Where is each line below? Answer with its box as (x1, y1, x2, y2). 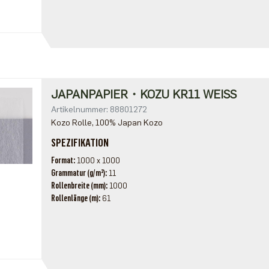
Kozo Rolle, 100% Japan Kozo (50, 118, 163, 128)
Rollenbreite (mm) (50, 181, 106, 191)
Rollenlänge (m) (50, 193, 98, 204)
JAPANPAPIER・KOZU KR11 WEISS (50, 87, 237, 101)
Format (50, 156, 73, 166)
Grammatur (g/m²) (50, 168, 105, 178)
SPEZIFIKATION (50, 136, 109, 150)
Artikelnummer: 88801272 (50, 104, 147, 115)
